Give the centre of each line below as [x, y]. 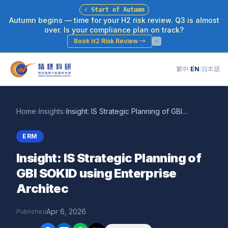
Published [31, 211]
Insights [51, 111]
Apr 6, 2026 [66, 211]
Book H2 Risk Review [106, 41]
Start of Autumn [118, 10]
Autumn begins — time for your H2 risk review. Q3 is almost [114, 20]
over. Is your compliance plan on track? [114, 30]
